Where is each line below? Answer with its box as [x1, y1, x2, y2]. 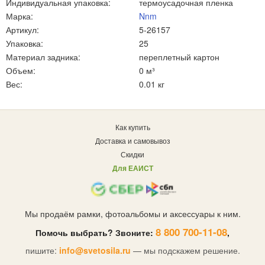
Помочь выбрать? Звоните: [35, 227, 156, 238]
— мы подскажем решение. [130, 244, 240, 256]
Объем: [6, 64, 35, 76]
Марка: [6, 10, 33, 22]
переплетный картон [139, 51, 219, 63]
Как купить [115, 122, 150, 132]
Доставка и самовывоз [95, 135, 170, 146]
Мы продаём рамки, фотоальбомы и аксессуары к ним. [24, 208, 241, 219]
